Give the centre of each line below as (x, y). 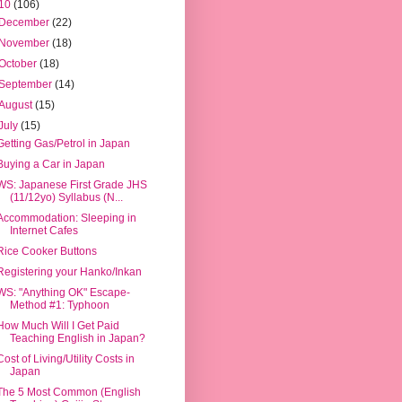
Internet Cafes (44, 231)
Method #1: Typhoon (59, 306)
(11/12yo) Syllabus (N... (66, 198)
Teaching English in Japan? (77, 339)
